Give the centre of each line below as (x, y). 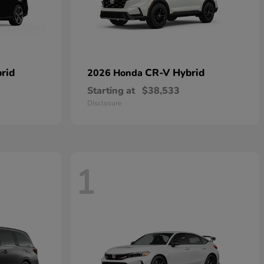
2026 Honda (116, 73)
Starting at (111, 91)
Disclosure (104, 103)
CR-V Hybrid (175, 73)
